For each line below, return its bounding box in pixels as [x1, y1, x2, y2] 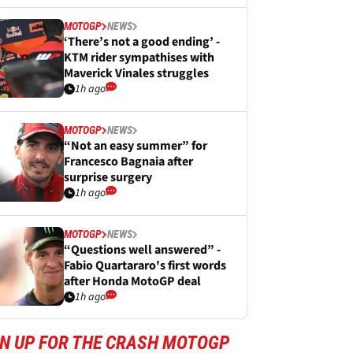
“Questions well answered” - [64, 241, 221, 258]
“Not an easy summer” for [64, 137, 207, 154]
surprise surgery [64, 169, 152, 186]
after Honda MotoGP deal [64, 273, 201, 290]
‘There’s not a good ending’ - [64, 33, 220, 50]
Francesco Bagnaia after [64, 153, 193, 170]
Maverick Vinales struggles [64, 65, 209, 82]
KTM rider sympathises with [64, 49, 214, 66]
